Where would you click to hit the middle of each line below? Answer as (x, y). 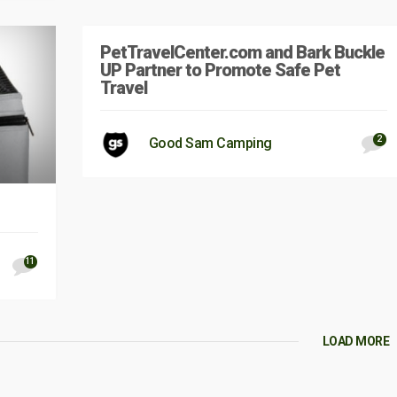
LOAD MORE (356, 341)
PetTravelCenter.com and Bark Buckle (242, 52)
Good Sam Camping (210, 143)
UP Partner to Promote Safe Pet (220, 70)
